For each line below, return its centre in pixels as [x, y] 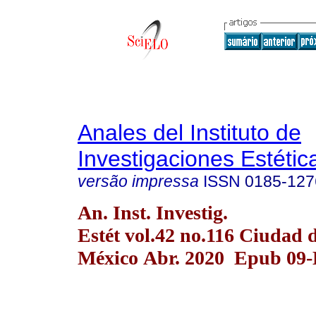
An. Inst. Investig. [153, 212]
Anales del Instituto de [189, 133]
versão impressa [138, 181]
